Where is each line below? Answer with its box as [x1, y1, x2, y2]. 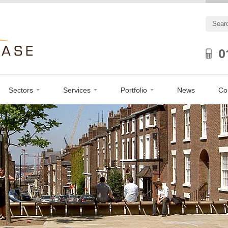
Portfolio [120, 86, 147, 94]
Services [63, 86, 91, 94]
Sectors [8, 86, 33, 94]
